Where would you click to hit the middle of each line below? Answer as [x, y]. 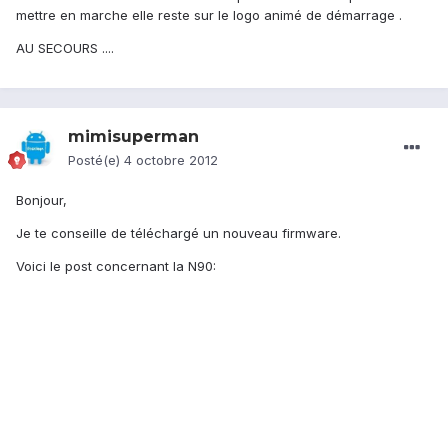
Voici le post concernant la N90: [116, 266]
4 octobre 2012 [171, 160]
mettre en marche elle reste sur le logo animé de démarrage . [209, 15]
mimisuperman [133, 137]
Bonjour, [41, 200]
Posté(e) [96, 160]
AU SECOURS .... [65, 48]
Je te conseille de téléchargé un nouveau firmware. [178, 233]
